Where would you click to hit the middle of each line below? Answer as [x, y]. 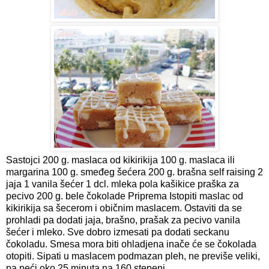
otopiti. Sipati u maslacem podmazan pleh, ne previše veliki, [133, 256]
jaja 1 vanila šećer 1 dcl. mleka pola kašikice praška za [122, 184]
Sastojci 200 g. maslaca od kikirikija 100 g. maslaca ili [120, 160]
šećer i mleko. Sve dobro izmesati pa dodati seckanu [118, 232]
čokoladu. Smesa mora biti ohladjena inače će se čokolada [131, 244]
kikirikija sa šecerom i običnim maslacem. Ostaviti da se [124, 208]
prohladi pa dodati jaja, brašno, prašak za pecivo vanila [123, 220]
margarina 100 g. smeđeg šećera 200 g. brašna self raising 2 [134, 172]
